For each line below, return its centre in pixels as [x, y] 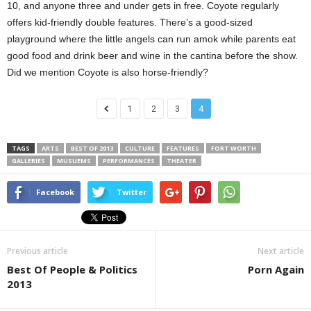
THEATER [182, 161]
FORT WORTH [234, 148]
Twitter [132, 192]
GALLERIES [28, 161]
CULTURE [140, 148]
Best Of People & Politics [72, 269]
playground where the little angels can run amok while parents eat [151, 39]
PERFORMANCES [129, 161]
